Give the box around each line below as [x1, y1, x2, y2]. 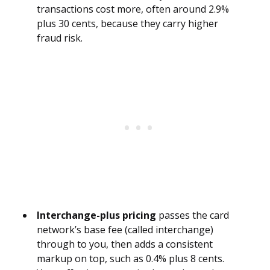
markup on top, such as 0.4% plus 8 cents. [37, 252, 224, 266]
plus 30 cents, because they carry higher [37, 17, 218, 31]
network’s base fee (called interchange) [37, 223, 213, 237]
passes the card [156, 209, 229, 222]
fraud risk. [37, 31, 83, 45]
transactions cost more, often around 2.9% [37, 2, 229, 16]
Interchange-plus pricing [37, 209, 156, 222]
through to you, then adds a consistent [37, 237, 213, 251]
